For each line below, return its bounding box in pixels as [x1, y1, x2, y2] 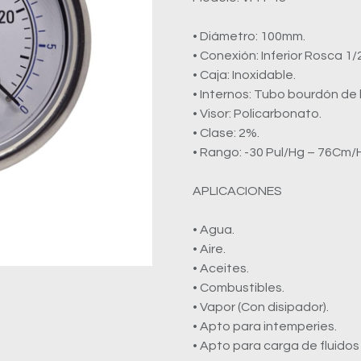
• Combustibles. [193, 281, 284, 294]
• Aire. [193, 243, 226, 255]
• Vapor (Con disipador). [193, 301, 329, 313]
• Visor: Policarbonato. [193, 107, 322, 120]
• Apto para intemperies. [193, 320, 337, 333]
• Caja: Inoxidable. [193, 68, 296, 81]
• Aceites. [193, 262, 249, 275]
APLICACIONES [193, 185, 282, 197]
